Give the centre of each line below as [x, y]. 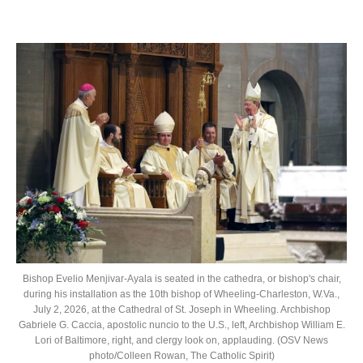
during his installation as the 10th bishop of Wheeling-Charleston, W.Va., [181, 294]
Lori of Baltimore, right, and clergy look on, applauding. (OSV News [181, 340]
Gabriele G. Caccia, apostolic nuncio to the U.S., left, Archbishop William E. [181, 325]
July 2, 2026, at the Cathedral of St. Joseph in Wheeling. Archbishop [181, 309]
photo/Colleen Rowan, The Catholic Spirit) [181, 355]
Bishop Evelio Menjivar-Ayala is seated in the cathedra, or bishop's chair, [181, 278]
